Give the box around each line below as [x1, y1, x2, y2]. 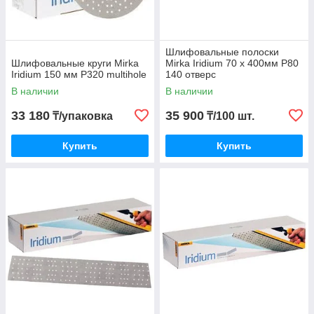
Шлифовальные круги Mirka [11, 57, 139, 69]
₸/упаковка [50, 110, 113, 122]
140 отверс [165, 69, 216, 80]
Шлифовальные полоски [165, 46, 279, 57]
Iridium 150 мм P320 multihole [11, 69, 146, 80]
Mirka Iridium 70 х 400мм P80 [165, 57, 299, 69]
